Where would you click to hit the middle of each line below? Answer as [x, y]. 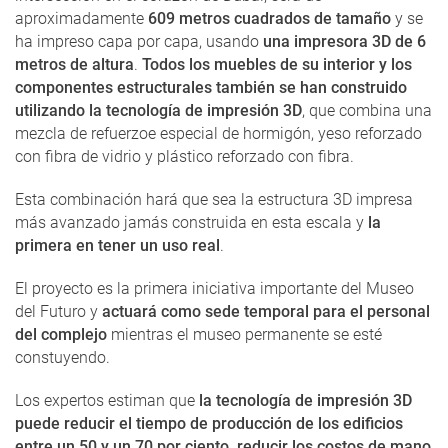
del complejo [61, 334]
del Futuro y [58, 311]
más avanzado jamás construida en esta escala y [191, 222]
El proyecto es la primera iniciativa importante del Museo [214, 288]
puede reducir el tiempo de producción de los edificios [209, 423]
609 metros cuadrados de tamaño [269, 18]
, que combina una [367, 110]
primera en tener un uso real [117, 245]
